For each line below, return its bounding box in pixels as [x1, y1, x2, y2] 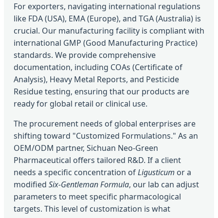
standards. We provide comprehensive [14, 50, 156, 61]
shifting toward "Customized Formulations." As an [14, 130, 198, 142]
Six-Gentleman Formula [49, 179, 129, 190]
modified [14, 179, 49, 190]
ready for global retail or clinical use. [14, 98, 147, 109]
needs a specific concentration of [14, 167, 138, 178]
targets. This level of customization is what [14, 203, 170, 215]
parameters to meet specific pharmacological [14, 191, 181, 202]
